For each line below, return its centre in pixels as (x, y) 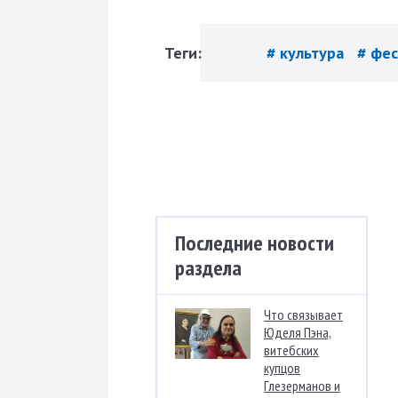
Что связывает (303, 314)
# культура (307, 52)
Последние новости (255, 243)
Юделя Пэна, (298, 332)
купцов (282, 367)
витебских (291, 350)
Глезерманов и (302, 385)
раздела (208, 267)
